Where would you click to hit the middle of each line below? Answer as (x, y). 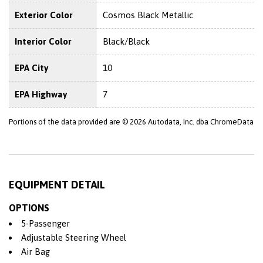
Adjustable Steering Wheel (74, 237)
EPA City (31, 68)
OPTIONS (29, 208)
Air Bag (36, 251)
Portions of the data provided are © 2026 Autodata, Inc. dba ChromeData (131, 122)
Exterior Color (44, 15)
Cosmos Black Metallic (148, 15)
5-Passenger (45, 223)
